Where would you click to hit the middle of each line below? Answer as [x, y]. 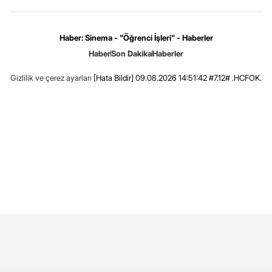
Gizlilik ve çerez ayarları [51, 77]
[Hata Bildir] [114, 77]
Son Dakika [131, 53]
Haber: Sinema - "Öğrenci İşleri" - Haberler [136, 37]
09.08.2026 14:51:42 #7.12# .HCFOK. [198, 77]
